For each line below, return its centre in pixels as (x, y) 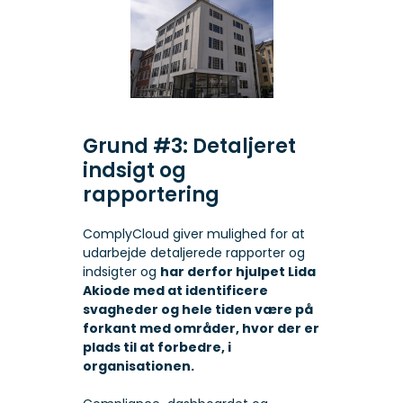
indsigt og (134, 171)
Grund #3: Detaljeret (189, 147)
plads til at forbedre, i (157, 348)
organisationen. (138, 367)
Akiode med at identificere (175, 291)
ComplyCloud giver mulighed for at (193, 234)
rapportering (151, 195)
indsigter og (121, 272)
